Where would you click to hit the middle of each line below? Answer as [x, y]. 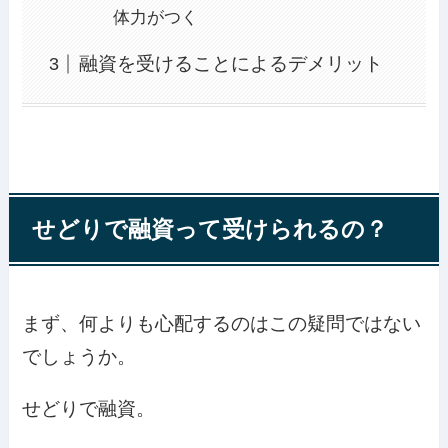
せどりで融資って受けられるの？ [209, 229]
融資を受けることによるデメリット [230, 63]
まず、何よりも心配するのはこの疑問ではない [222, 323]
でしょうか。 [79, 356]
